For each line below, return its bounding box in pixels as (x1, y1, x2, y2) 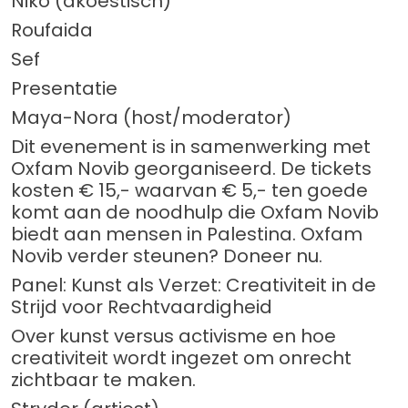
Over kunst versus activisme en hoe (11, 323, 336, 350)
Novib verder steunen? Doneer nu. (11, 243, 322, 270)
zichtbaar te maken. (11, 367, 196, 393)
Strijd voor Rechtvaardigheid (11, 294, 272, 321)
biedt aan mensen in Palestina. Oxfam (11, 221, 362, 248)
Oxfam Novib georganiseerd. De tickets (11, 156, 372, 182)
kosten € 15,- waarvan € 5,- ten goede (11, 178, 368, 204)
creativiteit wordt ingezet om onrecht (11, 345, 352, 372)
